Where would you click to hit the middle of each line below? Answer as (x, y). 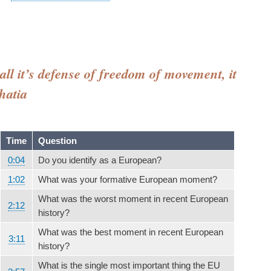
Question (57, 140)
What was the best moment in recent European (131, 232)
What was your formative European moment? (128, 179)
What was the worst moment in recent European (133, 198)
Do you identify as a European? (100, 160)
